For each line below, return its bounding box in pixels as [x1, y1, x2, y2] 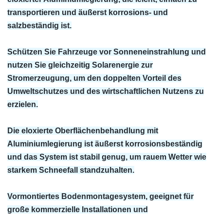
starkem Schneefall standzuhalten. [7, 165, 134, 174]
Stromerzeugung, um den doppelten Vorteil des [7, 73, 182, 82]
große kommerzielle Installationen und [7, 205, 148, 214]
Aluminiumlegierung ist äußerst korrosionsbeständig [7, 139, 202, 148]
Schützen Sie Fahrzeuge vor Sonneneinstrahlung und [7, 47, 206, 56]
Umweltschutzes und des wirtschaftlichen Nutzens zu [7, 87, 204, 95]
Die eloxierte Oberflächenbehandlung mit [7, 126, 158, 135]
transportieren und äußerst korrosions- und [7, 8, 168, 17]
